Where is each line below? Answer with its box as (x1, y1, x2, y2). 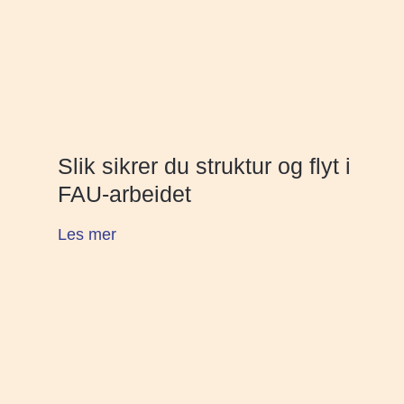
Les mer (58, 225, 116, 243)
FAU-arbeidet (58, 180, 191, 207)
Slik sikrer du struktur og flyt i (58, 152, 351, 179)
